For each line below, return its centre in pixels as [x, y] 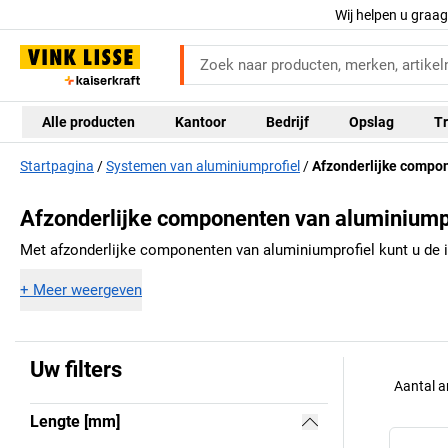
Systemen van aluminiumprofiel [203, 166]
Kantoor [200, 121]
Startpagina [57, 166]
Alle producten [88, 121]
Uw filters [76, 369]
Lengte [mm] [75, 421]
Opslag [371, 121]
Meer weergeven [87, 289]
